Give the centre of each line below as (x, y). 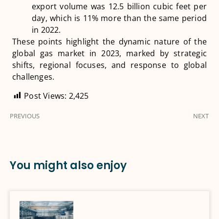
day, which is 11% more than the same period (119, 18)
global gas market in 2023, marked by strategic (109, 54)
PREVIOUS (25, 116)
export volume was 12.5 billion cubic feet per (119, 7)
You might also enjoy (68, 166)
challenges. (33, 77)
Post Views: (45, 96)
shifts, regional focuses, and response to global (109, 65)
